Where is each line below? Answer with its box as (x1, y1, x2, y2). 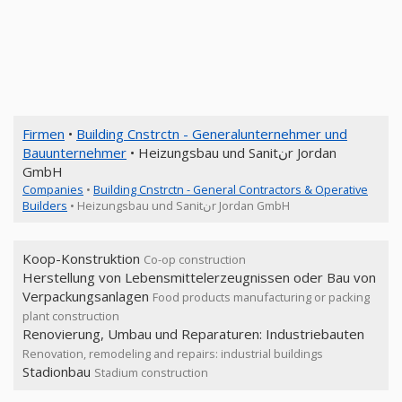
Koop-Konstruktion (22, 249, 144, 267)
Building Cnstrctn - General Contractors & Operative (93, 181, 368, 197)
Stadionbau (22, 363, 94, 380)
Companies (22, 181, 83, 197)
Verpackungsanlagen (22, 287, 153, 305)
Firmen (22, 125, 65, 143)
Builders (22, 197, 67, 214)
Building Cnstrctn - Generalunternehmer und (76, 125, 347, 143)
